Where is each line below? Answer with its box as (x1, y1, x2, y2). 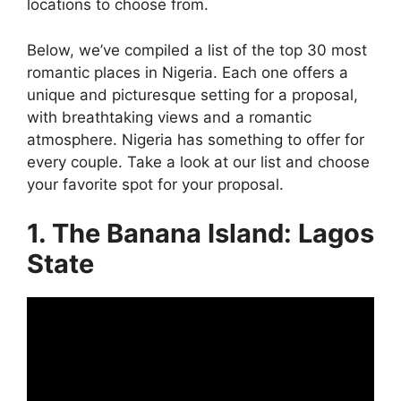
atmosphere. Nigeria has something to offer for (27, 130, 364, 149)
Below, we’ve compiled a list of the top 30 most (27, 40, 367, 59)
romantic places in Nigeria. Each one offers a (27, 63, 348, 81)
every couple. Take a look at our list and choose (27, 152, 370, 171)
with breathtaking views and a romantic (27, 107, 311, 126)
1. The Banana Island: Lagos (27, 218, 374, 250)
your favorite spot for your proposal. (27, 175, 284, 193)
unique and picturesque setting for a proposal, (27, 85, 358, 104)
